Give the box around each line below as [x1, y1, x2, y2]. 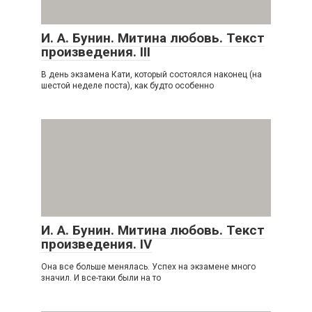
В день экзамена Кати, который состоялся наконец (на [41, 69, 262, 79]
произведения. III [41, 43, 150, 60]
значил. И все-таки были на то [41, 272, 161, 283]
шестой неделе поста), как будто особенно [41, 80, 214, 91]
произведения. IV [41, 235, 152, 252]
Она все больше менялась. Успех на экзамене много [41, 261, 256, 272]
